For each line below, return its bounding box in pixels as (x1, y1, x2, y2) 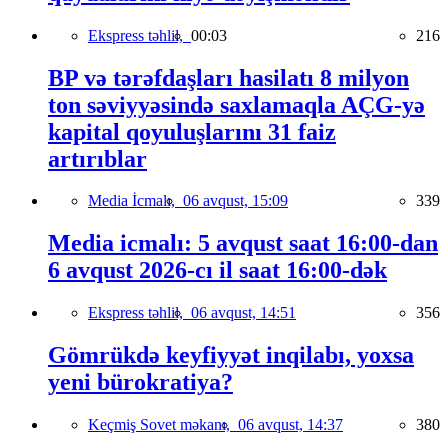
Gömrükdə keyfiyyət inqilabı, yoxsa (48, 342, 414, 369)
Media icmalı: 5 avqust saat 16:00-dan (48, 230, 438, 257)
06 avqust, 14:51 (191, 304, 296, 322)
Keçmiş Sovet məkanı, (88, 416, 238, 434)
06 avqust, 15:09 (183, 192, 288, 210)
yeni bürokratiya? (48, 369, 233, 396)
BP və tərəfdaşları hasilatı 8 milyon (48, 64, 409, 91)
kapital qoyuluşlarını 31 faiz (48, 118, 336, 145)
